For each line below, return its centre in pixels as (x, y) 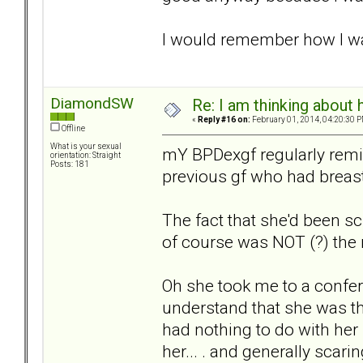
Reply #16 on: (224, 120)
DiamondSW (92, 104)
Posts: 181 (70, 164)
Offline (73, 129)
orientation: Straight (85, 156)
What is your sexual (86, 147)
